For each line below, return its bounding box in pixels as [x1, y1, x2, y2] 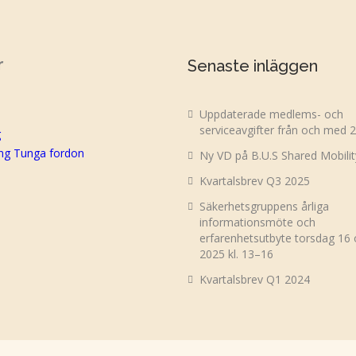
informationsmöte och [199, 214, 315, 230]
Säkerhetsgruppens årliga [199, 198, 329, 214]
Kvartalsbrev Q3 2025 [199, 172, 310, 188]
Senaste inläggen [187, 56, 318, 75]
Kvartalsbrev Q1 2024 [199, 271, 310, 287]
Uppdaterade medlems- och [199, 106, 343, 122]
